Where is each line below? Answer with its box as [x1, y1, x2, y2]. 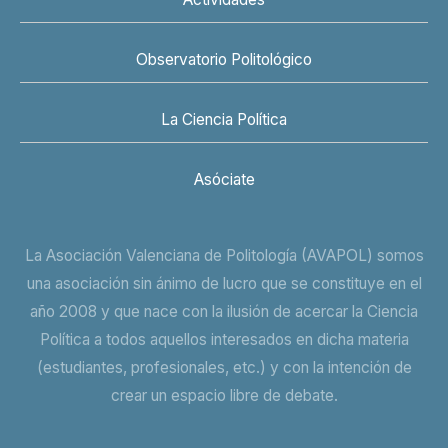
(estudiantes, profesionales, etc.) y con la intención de [36, 357, 412, 377]
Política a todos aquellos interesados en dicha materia [39, 329, 409, 349]
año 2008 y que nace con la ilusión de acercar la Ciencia [30, 301, 418, 321]
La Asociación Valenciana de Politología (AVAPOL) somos [24, 245, 424, 265]
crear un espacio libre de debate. [110, 385, 338, 405]
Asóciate [193, 170, 255, 190]
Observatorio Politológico [136, 50, 312, 70]
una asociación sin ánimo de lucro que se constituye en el [26, 273, 422, 293]
